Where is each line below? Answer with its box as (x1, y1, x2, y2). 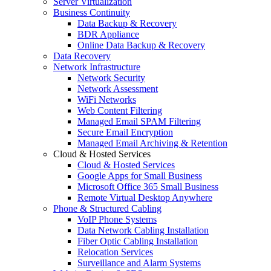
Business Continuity (53, 7, 130, 18)
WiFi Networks (77, 94, 136, 105)
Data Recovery (53, 51, 111, 62)
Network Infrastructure (53, 62, 140, 73)
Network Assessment (77, 83, 158, 94)
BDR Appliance (77, 29, 139, 40)
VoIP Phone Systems (77, 214, 157, 225)
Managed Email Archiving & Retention (77, 138, 227, 149)
